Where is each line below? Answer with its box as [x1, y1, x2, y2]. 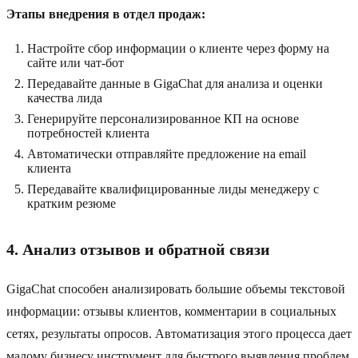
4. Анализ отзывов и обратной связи [6, 241, 270, 259]
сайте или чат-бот [27, 56, 124, 70]
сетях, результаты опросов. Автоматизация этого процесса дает [6, 327, 352, 341]
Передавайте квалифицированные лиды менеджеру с [27, 182, 319, 197]
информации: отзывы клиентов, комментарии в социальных [6, 304, 336, 319]
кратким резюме [27, 197, 116, 211]
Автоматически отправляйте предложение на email [27, 147, 306, 161]
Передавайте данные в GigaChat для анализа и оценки [27, 77, 323, 91]
